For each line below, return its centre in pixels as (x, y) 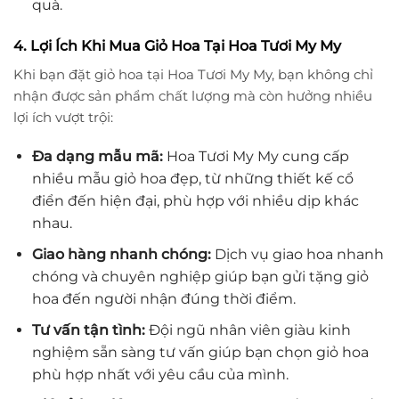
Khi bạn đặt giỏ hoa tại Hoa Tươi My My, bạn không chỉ (193, 74)
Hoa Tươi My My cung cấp (256, 157)
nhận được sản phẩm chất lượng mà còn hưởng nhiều (193, 95)
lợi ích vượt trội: (63, 117)
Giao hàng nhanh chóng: (121, 254)
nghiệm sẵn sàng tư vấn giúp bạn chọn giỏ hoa (200, 352)
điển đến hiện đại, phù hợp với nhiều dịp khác (195, 201)
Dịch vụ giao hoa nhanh (297, 254)
